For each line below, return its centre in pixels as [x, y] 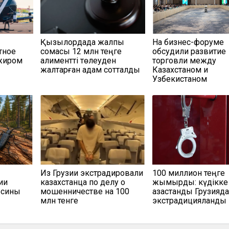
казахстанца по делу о [83, 182]
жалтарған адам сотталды [90, 70]
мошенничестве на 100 [85, 192]
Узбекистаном [180, 79]
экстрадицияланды [190, 201]
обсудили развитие [189, 52]
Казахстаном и [180, 70]
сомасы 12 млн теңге [81, 52]
